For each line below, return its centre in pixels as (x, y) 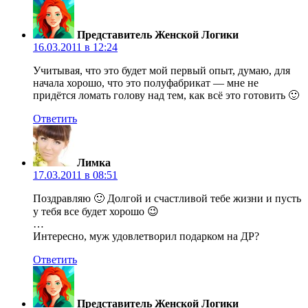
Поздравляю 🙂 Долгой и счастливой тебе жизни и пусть (167, 198)
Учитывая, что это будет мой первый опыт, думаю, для (162, 70)
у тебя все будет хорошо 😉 (96, 211)
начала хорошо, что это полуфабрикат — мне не (146, 82)
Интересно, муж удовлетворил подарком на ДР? (146, 236)
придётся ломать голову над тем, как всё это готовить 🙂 (166, 95)
